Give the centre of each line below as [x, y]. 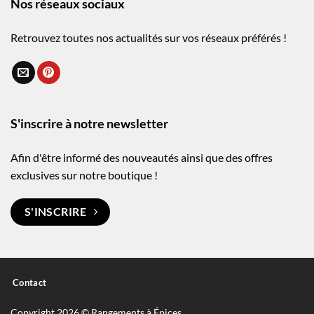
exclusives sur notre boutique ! [84, 175]
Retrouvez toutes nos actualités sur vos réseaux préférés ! [149, 38]
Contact [29, 283]
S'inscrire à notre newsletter [89, 124]
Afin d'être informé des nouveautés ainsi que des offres [142, 157]
